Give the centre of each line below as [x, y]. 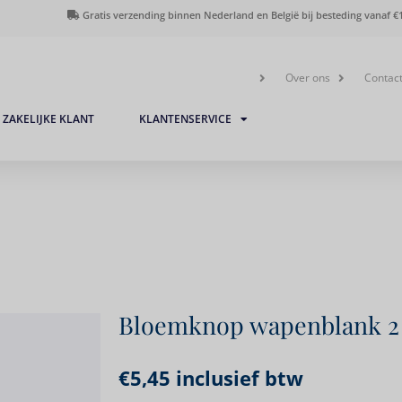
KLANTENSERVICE [185, 118]
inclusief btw [237, 378]
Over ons [307, 78]
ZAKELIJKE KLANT [48, 118]
